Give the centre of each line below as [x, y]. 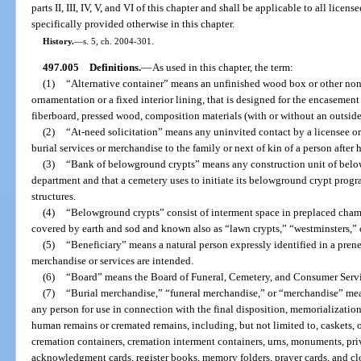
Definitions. [115, 67]
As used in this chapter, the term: [222, 67]
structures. [54, 196]
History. [58, 41]
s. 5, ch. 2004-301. [118, 41]
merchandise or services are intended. [113, 260]
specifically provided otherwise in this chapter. [133, 24]
